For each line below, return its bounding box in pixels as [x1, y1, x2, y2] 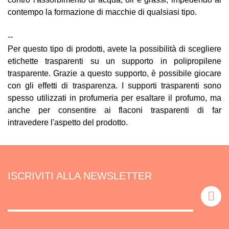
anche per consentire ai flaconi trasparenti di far [8, 106, 221, 114]
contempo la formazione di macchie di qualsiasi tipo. [8, 8, 197, 16]
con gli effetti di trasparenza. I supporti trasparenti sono [8, 81, 221, 90]
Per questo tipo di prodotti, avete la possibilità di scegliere [8, 44, 221, 53]
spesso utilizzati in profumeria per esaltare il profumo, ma [8, 94, 221, 102]
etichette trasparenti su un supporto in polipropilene [8, 57, 221, 65]
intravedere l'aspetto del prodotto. [8, 118, 128, 127]
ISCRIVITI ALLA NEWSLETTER [8, 170, 152, 181]
